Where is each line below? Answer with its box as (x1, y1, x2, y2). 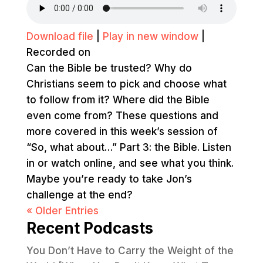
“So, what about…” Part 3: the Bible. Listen (26, 141, 231, 153)
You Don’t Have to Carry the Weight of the (26, 245, 234, 257)
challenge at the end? (26, 189, 133, 201)
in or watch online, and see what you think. (26, 157, 234, 169)
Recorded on (26, 46, 90, 58)
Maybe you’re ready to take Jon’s (26, 173, 192, 185)
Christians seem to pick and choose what (26, 78, 227, 90)
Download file (26, 31, 93, 42)
